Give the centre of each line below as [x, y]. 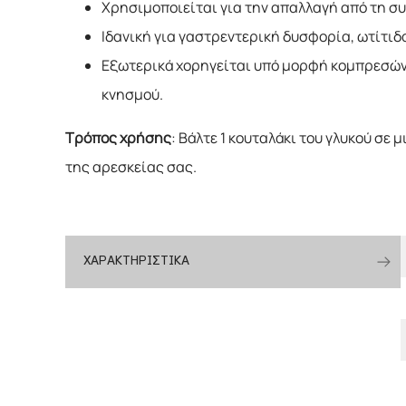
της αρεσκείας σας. [131, 167]
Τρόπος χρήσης [118, 138]
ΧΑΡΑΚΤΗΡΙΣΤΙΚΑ [136, 261]
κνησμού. [132, 94]
